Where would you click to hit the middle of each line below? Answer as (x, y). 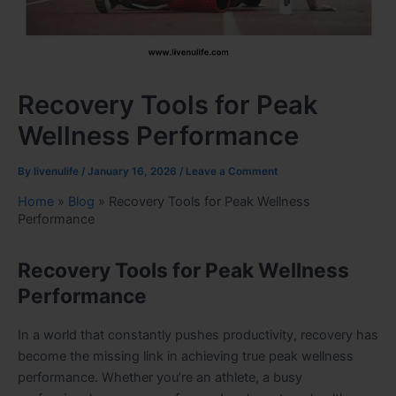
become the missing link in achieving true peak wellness (186, 356)
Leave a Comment (232, 171)
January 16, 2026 (133, 171)
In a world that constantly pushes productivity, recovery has (198, 335)
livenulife (57, 171)
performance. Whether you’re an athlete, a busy (160, 377)
